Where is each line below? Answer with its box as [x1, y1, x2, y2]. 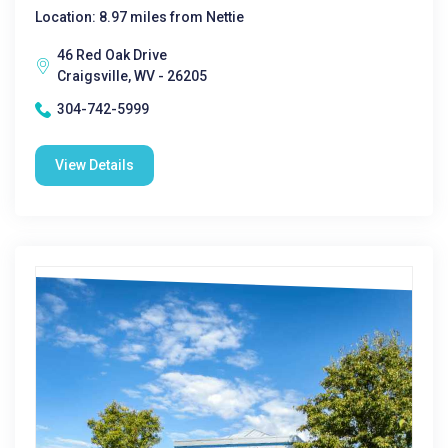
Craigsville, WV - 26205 [57, 68, 207, 84]
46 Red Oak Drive [57, 47, 167, 63]
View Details [55, 157, 134, 173]
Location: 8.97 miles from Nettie [35, 9, 244, 25]
